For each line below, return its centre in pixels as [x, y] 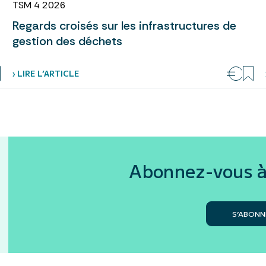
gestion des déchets [67, 41]
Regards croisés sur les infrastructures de [124, 26]
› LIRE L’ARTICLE [45, 74]
